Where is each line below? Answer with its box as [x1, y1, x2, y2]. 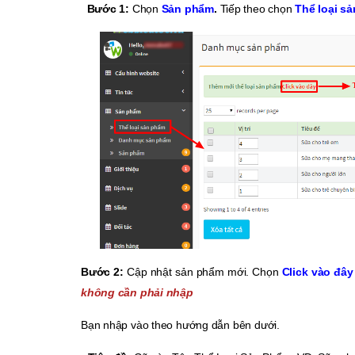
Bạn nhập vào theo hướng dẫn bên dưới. [81, 318, 280, 331]
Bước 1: [81, 2, 132, 15]
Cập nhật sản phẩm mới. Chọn [127, 265, 279, 278]
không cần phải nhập [81, 285, 193, 299]
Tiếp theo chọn [219, 2, 292, 15]
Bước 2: [81, 265, 128, 278]
